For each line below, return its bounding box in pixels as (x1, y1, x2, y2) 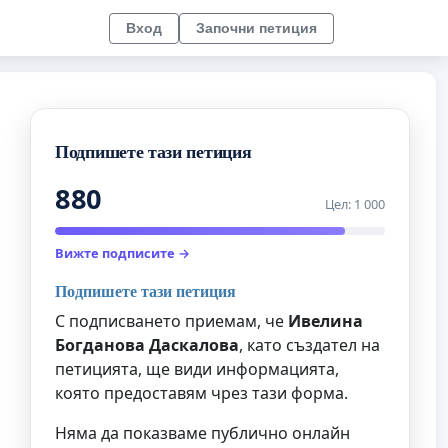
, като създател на (239, 333, 380, 356)
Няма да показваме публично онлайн (55, 421, 350, 444)
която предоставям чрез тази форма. (55, 381, 348, 404)
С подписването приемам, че (55, 309, 288, 332)
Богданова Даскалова (55, 333, 239, 356)
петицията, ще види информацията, (55, 357, 339, 380)
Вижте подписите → (55, 244, 190, 263)
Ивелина (288, 309, 363, 332)
